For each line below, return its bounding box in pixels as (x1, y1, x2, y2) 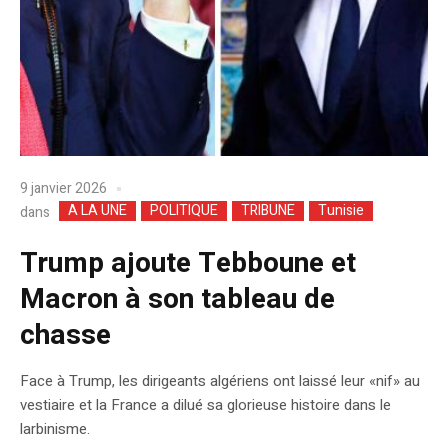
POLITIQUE (150, 199, 218, 221)
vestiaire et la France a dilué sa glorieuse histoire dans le (20, 393, 391, 416)
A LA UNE (68, 199, 127, 221)
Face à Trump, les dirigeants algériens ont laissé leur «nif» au (20, 369, 420, 392)
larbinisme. (20, 417, 90, 440)
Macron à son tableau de (20, 278, 335, 320)
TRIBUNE (241, 199, 295, 221)
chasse (20, 314, 111, 356)
